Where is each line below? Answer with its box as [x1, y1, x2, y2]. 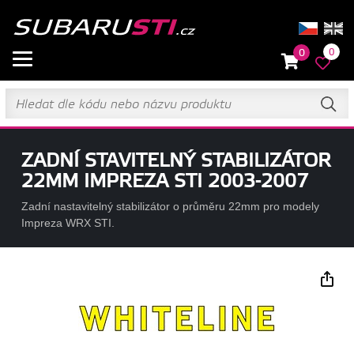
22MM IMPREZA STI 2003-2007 [21, 170, 308, 194]
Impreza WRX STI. [21, 217, 115, 229]
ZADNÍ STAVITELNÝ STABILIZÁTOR [21, 149, 331, 173]
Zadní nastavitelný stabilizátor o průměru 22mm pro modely [21, 200, 319, 213]
